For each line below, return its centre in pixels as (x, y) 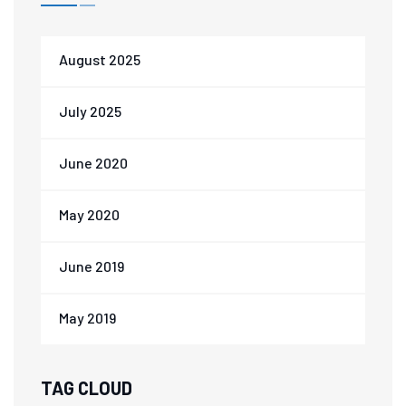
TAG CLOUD (87, 388)
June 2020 (93, 163)
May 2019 (87, 318)
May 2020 (89, 214)
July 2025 (90, 111)
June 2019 (92, 266)
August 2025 (100, 59)
